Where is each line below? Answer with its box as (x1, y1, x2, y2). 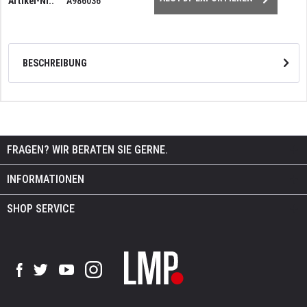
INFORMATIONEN (7, 172, 84, 186)
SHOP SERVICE (7, 201, 75, 215)
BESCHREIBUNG (23, 57, 87, 69)
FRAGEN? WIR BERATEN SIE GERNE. (7, 143, 168, 156)
